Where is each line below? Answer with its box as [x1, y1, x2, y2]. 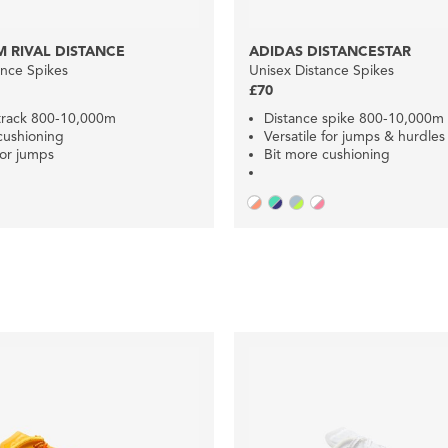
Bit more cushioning [264, 145, 390, 163]
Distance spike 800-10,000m [264, 109, 444, 127]
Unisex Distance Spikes [249, 61, 394, 79]
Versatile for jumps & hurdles [264, 127, 445, 145]
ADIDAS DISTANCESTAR [249, 42, 411, 60]
